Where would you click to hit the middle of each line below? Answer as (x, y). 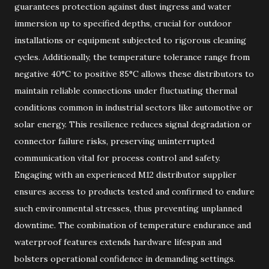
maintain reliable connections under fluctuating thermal (126, 91)
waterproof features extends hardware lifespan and (118, 242)
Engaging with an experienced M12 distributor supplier (125, 175)
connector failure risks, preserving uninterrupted (114, 141)
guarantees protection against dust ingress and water (123, 7)
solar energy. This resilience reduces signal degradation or (133, 124)
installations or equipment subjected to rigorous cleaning (130, 40)
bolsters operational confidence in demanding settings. (125, 259)
